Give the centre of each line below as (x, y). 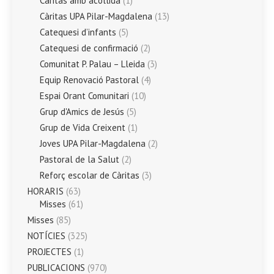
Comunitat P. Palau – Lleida (92, 64)
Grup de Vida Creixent (83, 127)
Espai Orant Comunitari (84, 95)
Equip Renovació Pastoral (89, 80)
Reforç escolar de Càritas (90, 175)
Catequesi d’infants (78, 32)
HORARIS (46, 191)
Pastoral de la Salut (80, 159)
